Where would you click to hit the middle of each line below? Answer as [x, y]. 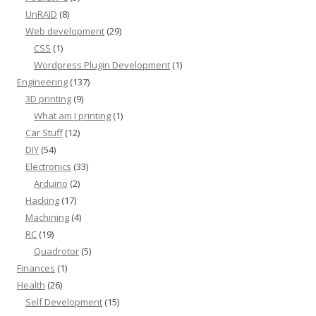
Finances [36, 268]
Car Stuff [44, 133]
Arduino [51, 183]
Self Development [64, 302]
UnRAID [41, 14]
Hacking [42, 200]
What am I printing [72, 116]
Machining [47, 217]
